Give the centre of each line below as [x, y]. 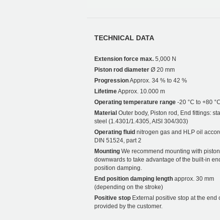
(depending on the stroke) [129, 187]
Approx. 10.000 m [141, 91]
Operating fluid [115, 132]
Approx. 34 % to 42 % [158, 80]
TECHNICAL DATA [124, 38]
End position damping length [134, 179]
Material [106, 113]
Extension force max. [124, 59]
